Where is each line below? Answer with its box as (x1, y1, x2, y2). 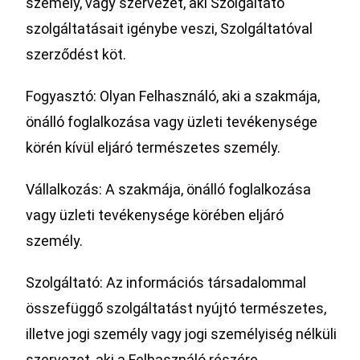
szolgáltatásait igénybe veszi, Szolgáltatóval (26, 20, 313, 37)
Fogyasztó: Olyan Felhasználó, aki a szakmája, (26, 88, 321, 104)
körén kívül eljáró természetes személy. (26, 139, 281, 156)
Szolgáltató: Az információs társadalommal (26, 274, 307, 291)
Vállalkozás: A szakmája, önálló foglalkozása (26, 181, 312, 198)
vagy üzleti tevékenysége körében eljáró (26, 207, 284, 223)
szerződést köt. (26, 46, 127, 63)
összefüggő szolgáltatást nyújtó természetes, (26, 300, 327, 317)
